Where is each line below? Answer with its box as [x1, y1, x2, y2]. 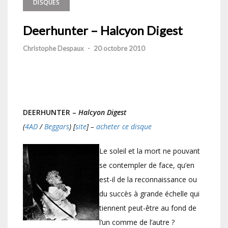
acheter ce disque [96, 122, 152, 132]
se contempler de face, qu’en [99, 160, 194, 170]
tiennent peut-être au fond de [99, 203, 196, 213]
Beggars [44, 122, 69, 132]
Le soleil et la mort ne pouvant [99, 146, 200, 156]
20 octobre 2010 [94, 44, 145, 53]
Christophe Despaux [23, 44, 84, 53]
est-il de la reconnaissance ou [99, 175, 197, 185]
